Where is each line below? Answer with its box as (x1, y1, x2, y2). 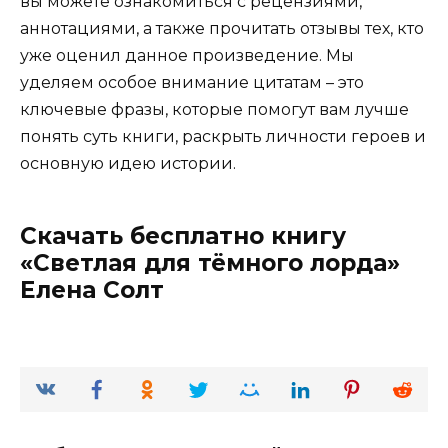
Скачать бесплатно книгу (20, 221, 346, 250)
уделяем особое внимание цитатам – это (20, 72, 364, 92)
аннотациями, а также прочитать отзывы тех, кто (20, 18, 424, 38)
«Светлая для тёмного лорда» (20, 248, 400, 277)
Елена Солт (20, 275, 164, 304)
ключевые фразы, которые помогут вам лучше (20, 99, 409, 119)
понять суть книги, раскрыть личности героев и (20, 126, 426, 146)
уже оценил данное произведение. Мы (20, 45, 354, 65)
